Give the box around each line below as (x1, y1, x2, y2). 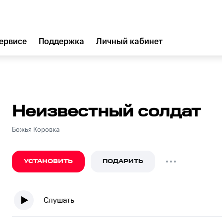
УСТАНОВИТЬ (24, 157, 73, 166)
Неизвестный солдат (12, 103, 201, 121)
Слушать (44, 195, 74, 205)
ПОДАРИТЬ (103, 157, 143, 166)
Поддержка (39, 37, 84, 47)
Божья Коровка (12, 126, 59, 134)
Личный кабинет (96, 37, 163, 47)
